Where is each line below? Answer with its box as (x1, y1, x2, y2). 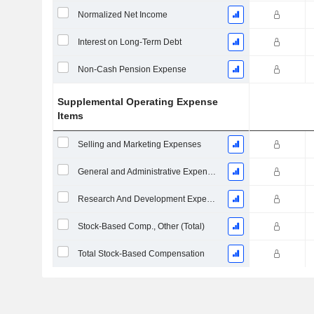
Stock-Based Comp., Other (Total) (77, 221, 205, 231)
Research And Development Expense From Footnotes (206, 194, 215, 204)
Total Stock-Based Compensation (77, 249, 205, 259)
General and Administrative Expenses (207, 167, 216, 177)
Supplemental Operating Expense (57, 96, 219, 107)
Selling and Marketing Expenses (77, 139, 201, 149)
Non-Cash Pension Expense (77, 64, 186, 74)
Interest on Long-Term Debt (77, 37, 182, 47)
